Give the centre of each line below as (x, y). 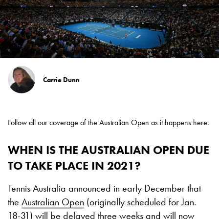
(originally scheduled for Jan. (140, 202)
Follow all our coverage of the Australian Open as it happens (100, 123)
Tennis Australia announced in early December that (104, 188)
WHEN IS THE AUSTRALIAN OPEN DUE (109, 150)
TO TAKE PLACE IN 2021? (74, 166)
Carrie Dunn (61, 80)
